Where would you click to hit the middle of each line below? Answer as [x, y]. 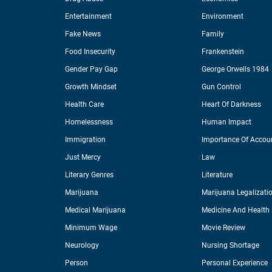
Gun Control [221, 87]
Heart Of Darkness [231, 105]
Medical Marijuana [95, 210]
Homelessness [89, 122]
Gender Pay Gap [91, 70]
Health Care [84, 105]
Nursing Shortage [230, 246]
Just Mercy [83, 158]
